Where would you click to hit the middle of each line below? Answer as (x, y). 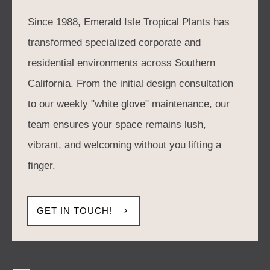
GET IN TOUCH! (74, 210)
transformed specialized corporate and (114, 42)
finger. (42, 165)
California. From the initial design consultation (130, 83)
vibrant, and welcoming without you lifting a (124, 145)
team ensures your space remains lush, (117, 124)
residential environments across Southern (121, 63)
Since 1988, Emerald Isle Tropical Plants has (129, 22)
